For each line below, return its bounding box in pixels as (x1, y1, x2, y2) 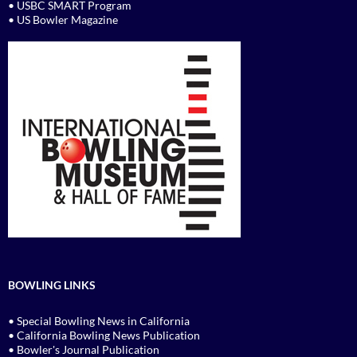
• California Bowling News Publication (8, 328, 200, 342)
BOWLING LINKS (8, 277, 96, 292)
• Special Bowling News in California (8, 313, 190, 328)
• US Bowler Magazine (8, 12, 118, 26)
